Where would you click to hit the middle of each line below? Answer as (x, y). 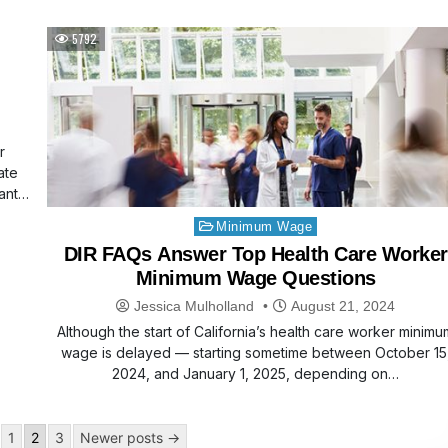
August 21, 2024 (341, 306)
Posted (209, 223)
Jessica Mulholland (194, 306)
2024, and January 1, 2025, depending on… (256, 374)
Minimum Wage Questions (255, 278)
